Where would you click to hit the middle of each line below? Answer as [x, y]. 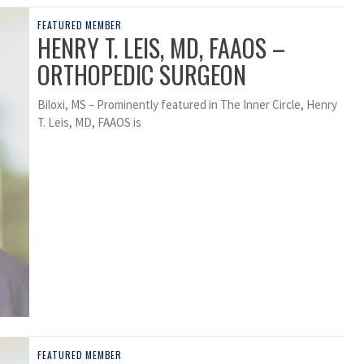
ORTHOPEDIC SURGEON [142, 75]
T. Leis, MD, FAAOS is [89, 123]
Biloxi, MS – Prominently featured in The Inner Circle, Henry [187, 105]
